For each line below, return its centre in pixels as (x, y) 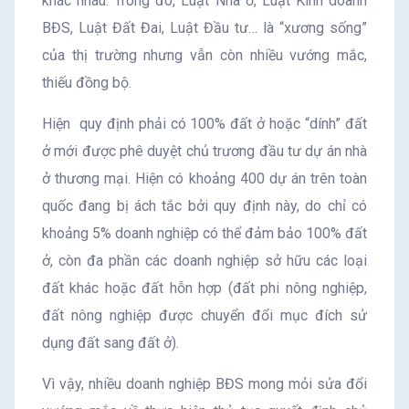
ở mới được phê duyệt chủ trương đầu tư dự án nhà (204, 151)
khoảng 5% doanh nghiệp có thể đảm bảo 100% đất (204, 233)
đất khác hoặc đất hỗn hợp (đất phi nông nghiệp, (204, 288)
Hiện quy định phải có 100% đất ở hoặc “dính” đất (204, 123)
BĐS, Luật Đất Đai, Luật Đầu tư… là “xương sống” (204, 27)
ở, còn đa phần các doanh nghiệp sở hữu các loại (204, 260)
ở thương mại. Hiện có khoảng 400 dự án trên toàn (204, 178)
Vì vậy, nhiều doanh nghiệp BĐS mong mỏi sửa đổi (204, 383)
